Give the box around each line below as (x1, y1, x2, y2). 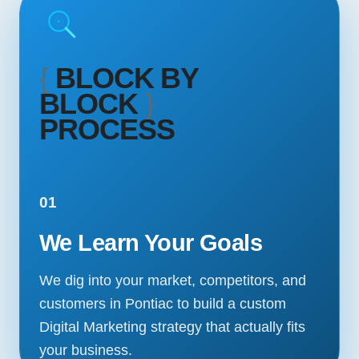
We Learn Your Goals (39, 230, 263, 256)
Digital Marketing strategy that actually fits (39, 318, 305, 335)
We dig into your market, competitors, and (39, 272, 306, 288)
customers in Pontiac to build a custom (39, 295, 286, 312)
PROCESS (39, 114, 175, 146)
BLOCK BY (54, 63, 200, 95)
